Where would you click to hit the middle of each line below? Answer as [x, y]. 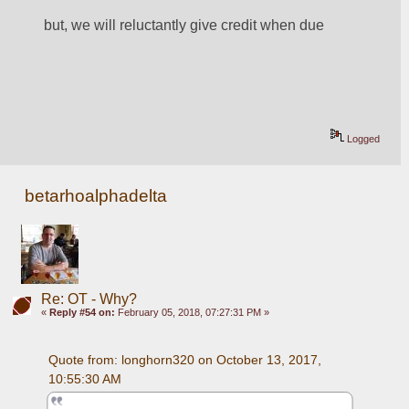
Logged [362, 139]
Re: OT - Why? [89, 299]
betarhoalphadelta [96, 195]
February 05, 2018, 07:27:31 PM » [192, 312]
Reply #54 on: [82, 312]
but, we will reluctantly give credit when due [184, 26]
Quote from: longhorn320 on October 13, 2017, [184, 359]
